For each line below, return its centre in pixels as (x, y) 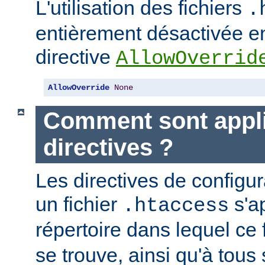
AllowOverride (79, 88)
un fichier (79, 204)
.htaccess (176, 206)
